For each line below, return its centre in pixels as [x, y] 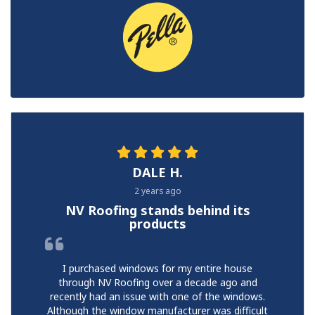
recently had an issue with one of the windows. [157, 297]
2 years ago [157, 191]
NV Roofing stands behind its [157, 211]
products [157, 224]
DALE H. [157, 173]
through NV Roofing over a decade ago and [157, 283]
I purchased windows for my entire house [157, 269]
